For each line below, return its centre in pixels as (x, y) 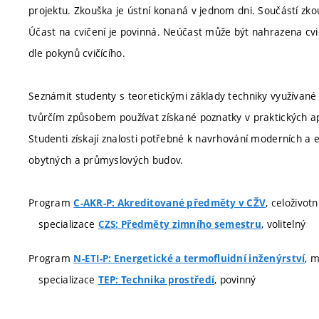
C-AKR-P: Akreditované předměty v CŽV (170, 203)
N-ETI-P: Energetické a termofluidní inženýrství (189, 258)
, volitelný (284, 224)
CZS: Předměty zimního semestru (180, 224)
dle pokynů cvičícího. (77, 53)
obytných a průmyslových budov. (106, 160)
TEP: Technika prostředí (156, 279)
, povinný (235, 279)
